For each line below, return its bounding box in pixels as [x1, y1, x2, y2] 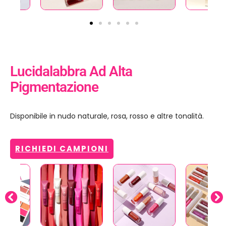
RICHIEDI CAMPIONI [15, 143, 108, 154]
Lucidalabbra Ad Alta [10, 63, 132, 80]
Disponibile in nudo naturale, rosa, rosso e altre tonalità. [10, 111, 204, 122]
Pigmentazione [10, 79, 98, 96]
